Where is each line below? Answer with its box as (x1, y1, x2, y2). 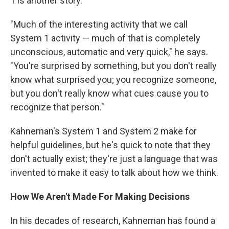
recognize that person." (10, 101, 104, 112)
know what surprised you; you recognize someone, (10, 74, 216, 85)
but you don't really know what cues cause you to (10, 87, 209, 99)
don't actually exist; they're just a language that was (10, 153, 218, 164)
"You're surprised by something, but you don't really (10, 60, 217, 71)
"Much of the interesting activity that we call (10, 18, 188, 30)
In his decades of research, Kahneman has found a (10, 215, 215, 226)
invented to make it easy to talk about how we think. (10, 167, 218, 178)
